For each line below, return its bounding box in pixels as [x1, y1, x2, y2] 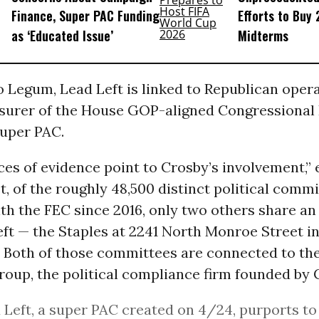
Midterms [237, 26, 288, 45]
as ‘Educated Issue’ [11, 26, 113, 45]
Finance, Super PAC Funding [11, 6, 159, 26]
